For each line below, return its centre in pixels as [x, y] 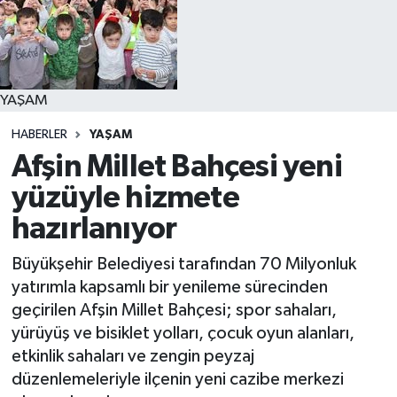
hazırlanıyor [94, 230]
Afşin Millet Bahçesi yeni [176, 167]
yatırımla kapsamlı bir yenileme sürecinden [169, 287]
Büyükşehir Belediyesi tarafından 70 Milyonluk [183, 264]
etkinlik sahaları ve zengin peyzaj [132, 356]
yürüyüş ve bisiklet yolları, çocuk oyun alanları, [183, 333]
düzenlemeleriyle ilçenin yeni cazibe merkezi [177, 379]
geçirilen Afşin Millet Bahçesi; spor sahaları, [174, 310]
